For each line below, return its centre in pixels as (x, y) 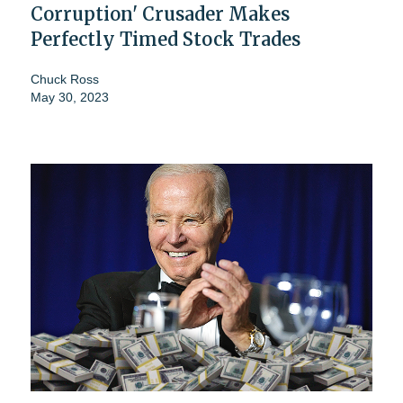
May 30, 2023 (70, 98)
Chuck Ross (65, 80)
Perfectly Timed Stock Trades (166, 40)
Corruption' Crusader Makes (160, 14)
